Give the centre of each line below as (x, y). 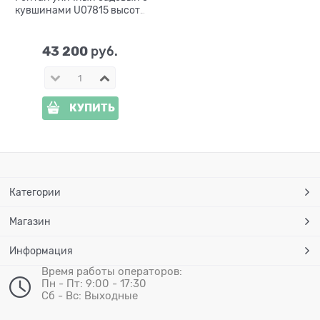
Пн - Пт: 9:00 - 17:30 (94, 284)
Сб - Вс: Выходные (90, 296)
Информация (41, 251)
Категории (35, 192)
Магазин (30, 222)
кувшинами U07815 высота (80, 10)
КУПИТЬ (92, 108)
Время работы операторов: (112, 272)
